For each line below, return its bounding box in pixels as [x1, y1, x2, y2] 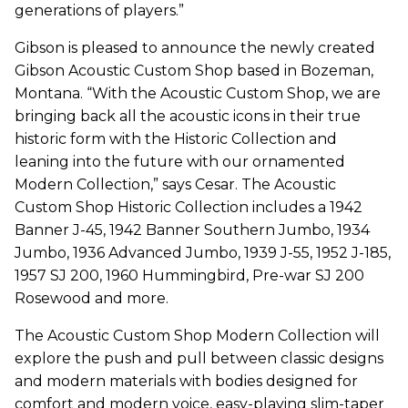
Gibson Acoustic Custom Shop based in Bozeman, [15, 61, 373, 79]
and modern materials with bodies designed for [15, 372, 358, 390]
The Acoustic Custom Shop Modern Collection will [15, 326, 380, 344]
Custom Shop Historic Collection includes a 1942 [15, 198, 362, 216]
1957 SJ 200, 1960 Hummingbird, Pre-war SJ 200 [15, 266, 364, 284]
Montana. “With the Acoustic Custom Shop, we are [15, 84, 381, 102]
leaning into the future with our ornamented [15, 152, 345, 170]
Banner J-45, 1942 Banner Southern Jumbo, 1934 [15, 220, 370, 239]
